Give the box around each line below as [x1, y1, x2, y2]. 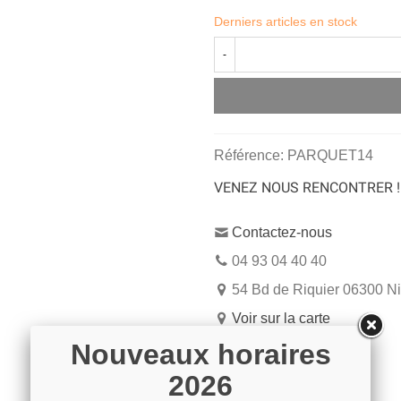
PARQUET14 [287, 148, 373, 163]
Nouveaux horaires [70, 338, 331, 371]
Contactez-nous [232, 225, 332, 240]
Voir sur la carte [232, 311, 330, 326]
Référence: [214, 148, 284, 163]
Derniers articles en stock [214, 14, 357, 29]
